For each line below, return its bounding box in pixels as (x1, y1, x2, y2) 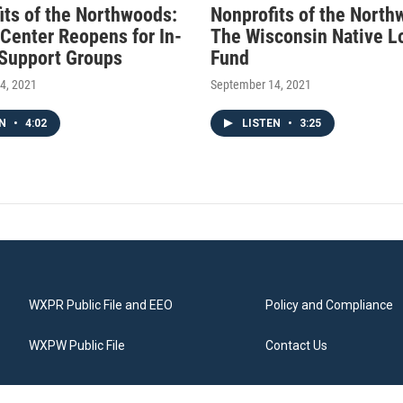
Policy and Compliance (265, 298, 394, 313)
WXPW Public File (29, 338, 125, 354)
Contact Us (265, 338, 328, 354)
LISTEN (242, 117, 283, 130)
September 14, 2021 (210, 77, 311, 93)
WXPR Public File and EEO (29, 298, 173, 313)
